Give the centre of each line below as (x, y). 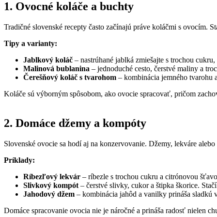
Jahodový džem (49, 194)
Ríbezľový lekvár (52, 176)
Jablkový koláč (48, 60)
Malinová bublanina (56, 68)
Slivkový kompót (51, 185)
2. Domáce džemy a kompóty (75, 123)
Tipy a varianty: (31, 43)
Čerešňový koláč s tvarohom (70, 77)
